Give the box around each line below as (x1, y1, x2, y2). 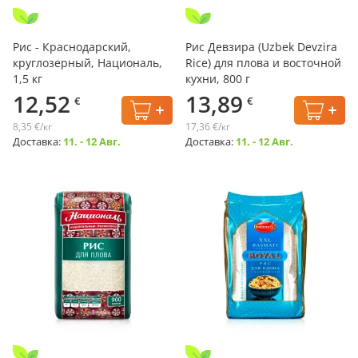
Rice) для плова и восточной (185, 55, 341, 70)
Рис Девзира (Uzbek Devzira (185, 39, 337, 54)
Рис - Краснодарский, (13, 39, 131, 54)
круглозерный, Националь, (13, 55, 162, 70)
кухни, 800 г (185, 71, 250, 86)
